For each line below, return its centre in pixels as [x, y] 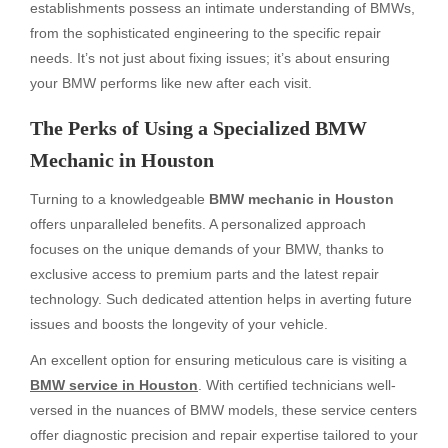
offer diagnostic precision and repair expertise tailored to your [224, 435]
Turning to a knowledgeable [119, 198]
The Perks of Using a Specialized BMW [198, 127]
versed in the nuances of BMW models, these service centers [223, 410]
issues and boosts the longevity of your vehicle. [179, 323]
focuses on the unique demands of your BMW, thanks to [207, 248]
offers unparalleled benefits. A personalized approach [198, 223]
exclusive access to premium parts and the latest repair [204, 273]
